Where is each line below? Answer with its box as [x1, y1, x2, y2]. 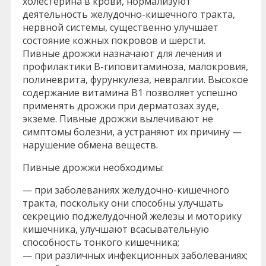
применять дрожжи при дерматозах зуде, [23, 99, 219, 112]
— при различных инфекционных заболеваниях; [23, 248, 248, 262]
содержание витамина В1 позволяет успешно [23, 85, 237, 99]
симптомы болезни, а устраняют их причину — [23, 125, 242, 138]
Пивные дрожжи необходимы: [23, 160, 164, 174]
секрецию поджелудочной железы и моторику [23, 209, 242, 223]
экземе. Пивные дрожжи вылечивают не [23, 112, 213, 125]
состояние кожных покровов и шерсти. [23, 33, 211, 47]
